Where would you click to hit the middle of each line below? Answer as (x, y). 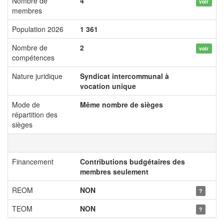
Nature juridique (37, 76)
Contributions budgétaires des (132, 161)
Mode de (26, 104)
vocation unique (108, 86)
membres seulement (114, 171)
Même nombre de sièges (121, 104)
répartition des (35, 114)
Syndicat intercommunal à (124, 76)
